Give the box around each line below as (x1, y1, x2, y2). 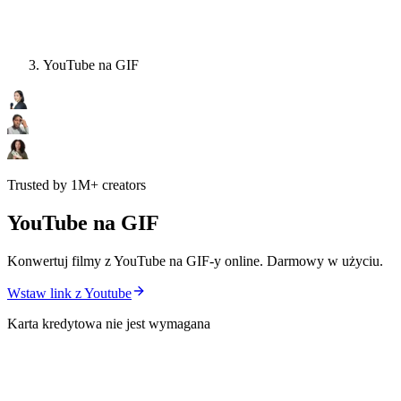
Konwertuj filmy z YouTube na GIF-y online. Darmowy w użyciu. (7, 253, 383, 269)
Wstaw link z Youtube (7, 286, 132, 302)
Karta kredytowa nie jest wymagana (7, 316, 210, 332)
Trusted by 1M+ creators (7, 177, 146, 193)
